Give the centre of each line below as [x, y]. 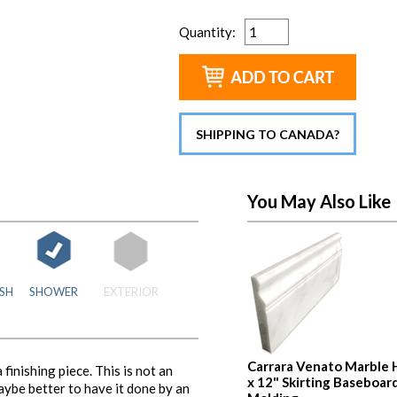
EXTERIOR [131, 292]
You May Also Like [319, 201]
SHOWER [54, 292]
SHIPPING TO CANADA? [268, 134]
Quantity [206, 32]
